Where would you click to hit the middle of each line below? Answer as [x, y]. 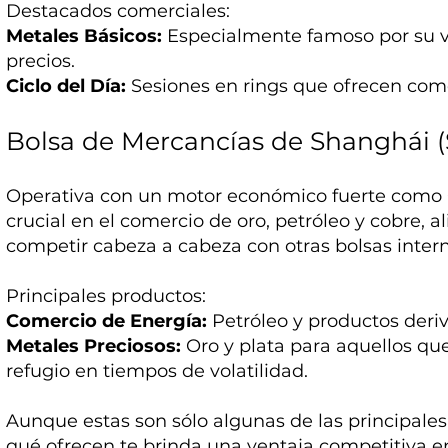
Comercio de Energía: [107, 321]
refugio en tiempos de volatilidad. [157, 371]
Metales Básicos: [84, 36]
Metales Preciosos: [94, 346]
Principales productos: [106, 296]
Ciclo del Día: [66, 86]
